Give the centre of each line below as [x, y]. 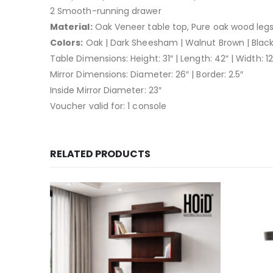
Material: [71, 27]
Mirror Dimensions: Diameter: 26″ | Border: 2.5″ [147, 74]
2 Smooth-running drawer [106, 11]
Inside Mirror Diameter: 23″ [106, 90]
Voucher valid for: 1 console [108, 106]
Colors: [67, 43]
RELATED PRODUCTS [100, 154]
